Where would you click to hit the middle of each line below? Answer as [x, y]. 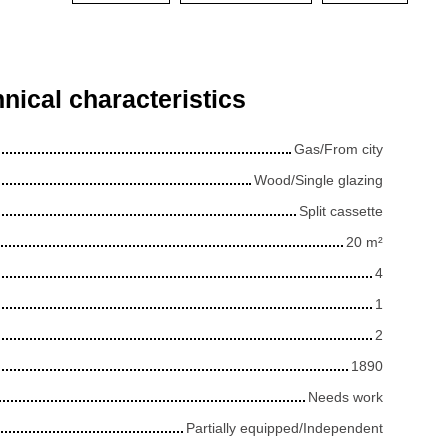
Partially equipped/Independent [284, 427]
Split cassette [341, 210]
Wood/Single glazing [318, 179]
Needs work [345, 396]
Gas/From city [338, 148]
